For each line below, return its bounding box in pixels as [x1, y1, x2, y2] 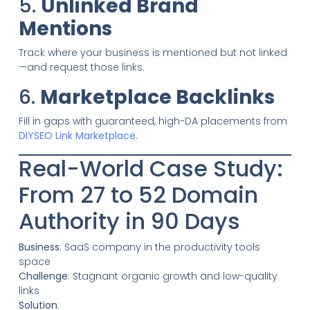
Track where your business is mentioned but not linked [18, 45, 287, 60]
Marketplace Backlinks [39, 83, 275, 111]
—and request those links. [18, 60, 145, 74]
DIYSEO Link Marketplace [18, 128, 136, 143]
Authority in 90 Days [18, 205, 240, 237]
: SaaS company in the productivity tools [59, 239, 260, 254]
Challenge [18, 268, 68, 283]
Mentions [18, 15, 112, 42]
